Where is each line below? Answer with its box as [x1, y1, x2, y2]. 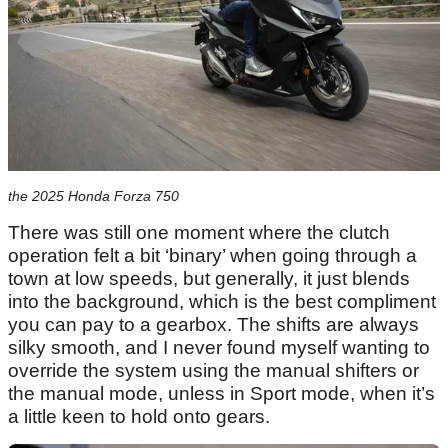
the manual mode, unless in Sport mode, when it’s [8, 383, 435, 405]
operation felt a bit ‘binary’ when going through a [8, 245, 417, 267]
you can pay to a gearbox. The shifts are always [8, 314, 419, 336]
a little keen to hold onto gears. [8, 406, 270, 428]
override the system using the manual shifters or [8, 360, 419, 382]
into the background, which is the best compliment [8, 291, 436, 313]
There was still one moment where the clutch [8, 222, 390, 244]
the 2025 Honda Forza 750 [8, 188, 179, 205]
